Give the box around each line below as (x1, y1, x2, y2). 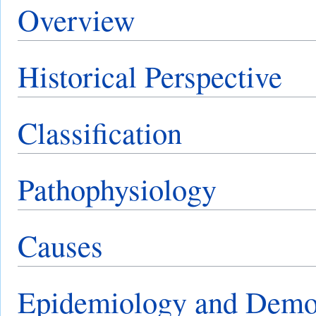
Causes (18, 225, 103, 266)
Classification (18, 112, 182, 153)
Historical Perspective (18, 56, 282, 97)
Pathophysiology (18, 169, 217, 209)
